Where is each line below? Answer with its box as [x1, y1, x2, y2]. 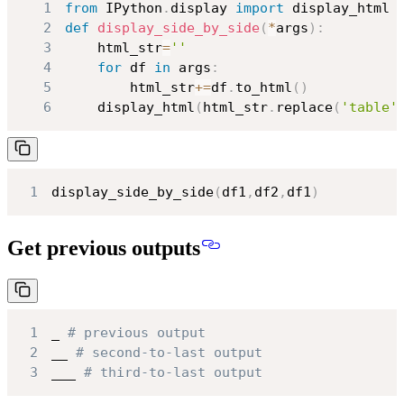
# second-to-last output [75, 344, 262, 362]
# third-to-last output [83, 364, 262, 381]
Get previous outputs [7, 235, 200, 260]
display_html [64, 98, 195, 115]
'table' [340, 98, 398, 115]
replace [275, 98, 333, 115]
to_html [234, 78, 292, 96]
